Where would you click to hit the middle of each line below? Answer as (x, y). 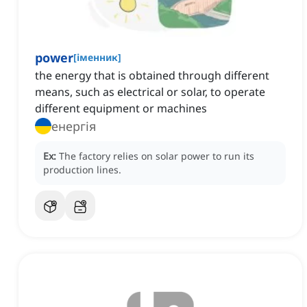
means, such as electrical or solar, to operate (150, 92)
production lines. (82, 170)
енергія (74, 126)
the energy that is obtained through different (152, 76)
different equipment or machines (121, 109)
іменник (97, 58)
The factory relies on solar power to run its (157, 156)
